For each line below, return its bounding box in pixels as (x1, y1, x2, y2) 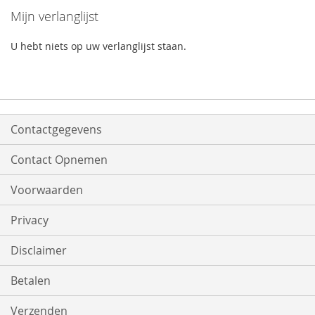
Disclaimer (11, 243, 67, 259)
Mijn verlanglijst (11, 8, 98, 25)
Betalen (11, 273, 51, 289)
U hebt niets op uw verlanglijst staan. (11, 39, 186, 53)
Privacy (11, 212, 49, 229)
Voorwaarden (11, 182, 83, 198)
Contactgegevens (11, 122, 102, 138)
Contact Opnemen (11, 152, 108, 168)
